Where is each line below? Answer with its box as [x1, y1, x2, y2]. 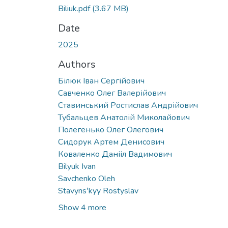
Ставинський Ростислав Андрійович [58, 99, 198, 111]
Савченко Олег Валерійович [58, 87, 166, 99]
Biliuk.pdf [58, 3, 92, 14]
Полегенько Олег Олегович [58, 124, 163, 135]
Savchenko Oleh [58, 173, 115, 184]
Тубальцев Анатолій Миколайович [58, 111, 190, 123]
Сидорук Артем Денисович [58, 136, 164, 148]
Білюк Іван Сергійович [58, 75, 145, 87]
